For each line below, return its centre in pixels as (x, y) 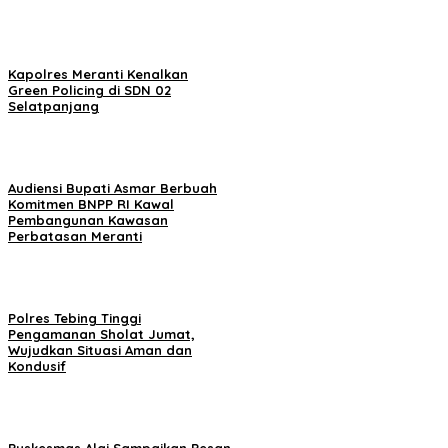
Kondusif (37, 366)
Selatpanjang (53, 105)
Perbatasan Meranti (75, 235)
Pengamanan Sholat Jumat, (101, 334)
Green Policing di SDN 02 (89, 89)
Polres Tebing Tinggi (74, 318)
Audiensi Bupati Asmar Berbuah (112, 187)
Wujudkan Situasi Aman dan (100, 350)
